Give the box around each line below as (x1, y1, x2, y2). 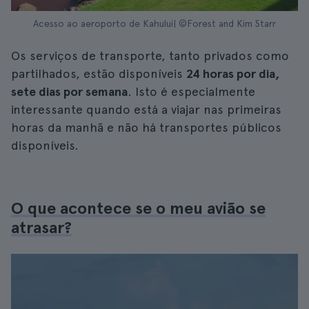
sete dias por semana (11, 84, 128, 99)
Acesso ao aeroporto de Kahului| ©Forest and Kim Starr (33, 18, 276, 29)
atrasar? (11, 217, 72, 237)
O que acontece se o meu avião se (11, 198, 266, 218)
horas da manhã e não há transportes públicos (11, 120, 281, 134)
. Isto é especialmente (128, 84, 255, 99)
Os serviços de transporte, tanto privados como (11, 48, 289, 63)
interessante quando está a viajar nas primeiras (11, 102, 281, 117)
